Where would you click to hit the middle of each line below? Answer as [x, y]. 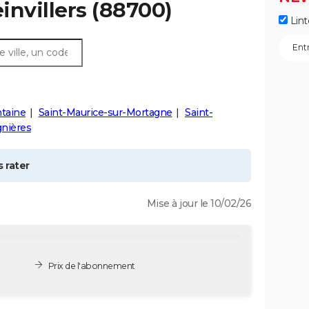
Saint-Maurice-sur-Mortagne [105, 112]
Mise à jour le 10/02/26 [199, 203]
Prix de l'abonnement [91, 266]
